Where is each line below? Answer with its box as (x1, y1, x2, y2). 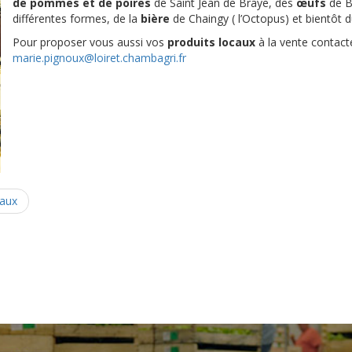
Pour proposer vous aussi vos (12, 35, 164, 49)
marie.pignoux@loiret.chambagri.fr (12, 50, 186, 65)
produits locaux (163, 35, 255, 49)
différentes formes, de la (12, 11, 141, 26)
